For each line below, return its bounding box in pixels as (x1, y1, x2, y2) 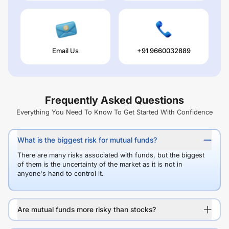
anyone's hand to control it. (17, 169, 104, 177)
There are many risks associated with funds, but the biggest (17, 150, 204, 159)
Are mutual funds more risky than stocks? (17, 204, 156, 214)
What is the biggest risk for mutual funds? (17, 135, 157, 144)
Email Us (52, 46, 79, 55)
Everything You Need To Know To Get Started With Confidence (16, 107, 213, 116)
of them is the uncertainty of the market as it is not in (17, 159, 182, 168)
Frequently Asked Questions (45, 94, 184, 106)
